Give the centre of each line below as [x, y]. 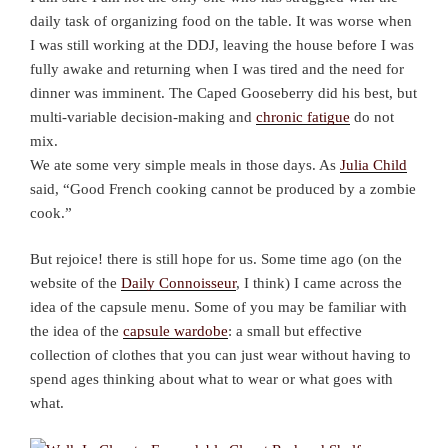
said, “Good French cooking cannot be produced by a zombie [223, 188]
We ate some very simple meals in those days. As [185, 164]
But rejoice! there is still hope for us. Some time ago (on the [216, 259]
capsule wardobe [175, 331]
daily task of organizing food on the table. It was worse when [221, 20]
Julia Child [373, 164]
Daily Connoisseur [178, 283]
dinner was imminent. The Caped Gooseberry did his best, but [223, 92]
